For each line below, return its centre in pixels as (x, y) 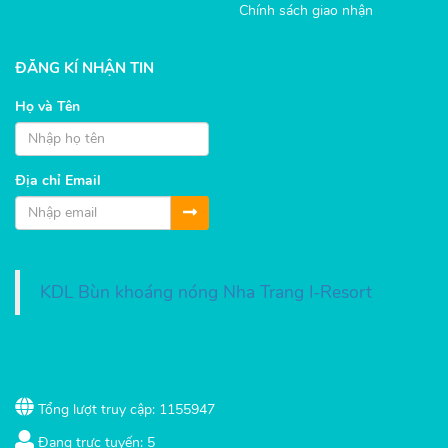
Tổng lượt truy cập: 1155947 (124, 409)
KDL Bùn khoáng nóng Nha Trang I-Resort (206, 291)
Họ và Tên (47, 106)
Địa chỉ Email (58, 180)
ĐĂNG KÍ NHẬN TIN (84, 67)
